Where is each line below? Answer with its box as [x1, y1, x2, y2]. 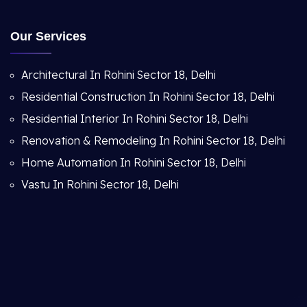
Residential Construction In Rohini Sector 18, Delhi [21, 90, 275, 103]
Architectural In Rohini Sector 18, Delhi [21, 68, 216, 82]
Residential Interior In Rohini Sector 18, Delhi [21, 112, 248, 125]
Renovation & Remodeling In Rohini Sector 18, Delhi [21, 134, 285, 147]
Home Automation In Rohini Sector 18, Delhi [21, 156, 246, 169]
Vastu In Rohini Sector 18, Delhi [21, 177, 179, 191]
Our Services [10, 29, 86, 43]
